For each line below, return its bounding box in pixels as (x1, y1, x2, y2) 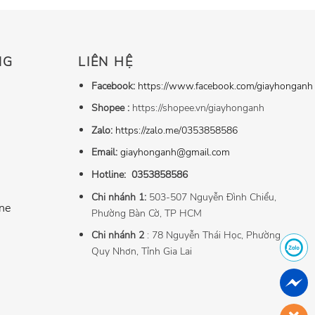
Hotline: (91, 167, 129, 182)
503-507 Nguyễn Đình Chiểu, (148, 189, 276, 204)
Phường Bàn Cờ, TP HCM (91, 205, 202, 220)
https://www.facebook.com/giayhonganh (137, 78, 313, 93)
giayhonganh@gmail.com (120, 145, 230, 160)
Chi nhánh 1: (91, 189, 149, 204)
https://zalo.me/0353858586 (115, 122, 238, 137)
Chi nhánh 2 (91, 228, 144, 243)
